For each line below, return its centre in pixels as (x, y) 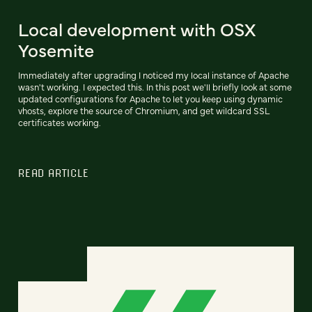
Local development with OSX (137, 29)
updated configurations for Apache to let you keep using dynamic (150, 99)
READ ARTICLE (54, 173)
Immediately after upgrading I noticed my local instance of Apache (154, 75)
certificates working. (60, 123)
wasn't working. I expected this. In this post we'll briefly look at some (155, 87)
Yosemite (56, 50)
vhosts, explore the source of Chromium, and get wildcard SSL (144, 111)
